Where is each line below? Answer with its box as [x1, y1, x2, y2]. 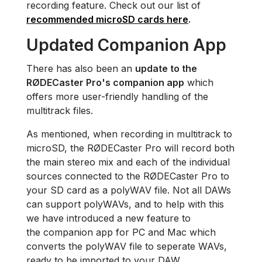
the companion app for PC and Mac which [26, 226, 216, 238]
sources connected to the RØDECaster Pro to [26, 170, 229, 182]
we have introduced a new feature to [26, 212, 191, 224]
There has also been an [26, 62, 135, 74]
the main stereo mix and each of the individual [26, 156, 230, 168]
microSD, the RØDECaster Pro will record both [26, 142, 235, 154]
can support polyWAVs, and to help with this [26, 198, 224, 210]
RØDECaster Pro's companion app [26, 76, 184, 88]
